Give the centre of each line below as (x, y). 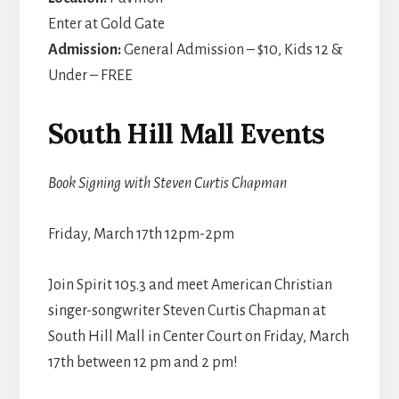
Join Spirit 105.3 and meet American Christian (190, 285)
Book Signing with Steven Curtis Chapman (167, 183)
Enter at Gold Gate (106, 24)
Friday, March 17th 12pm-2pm (141, 234)
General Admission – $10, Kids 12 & (233, 49)
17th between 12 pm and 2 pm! (142, 362)
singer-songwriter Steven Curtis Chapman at (187, 310)
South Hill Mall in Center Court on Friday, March (198, 336)
